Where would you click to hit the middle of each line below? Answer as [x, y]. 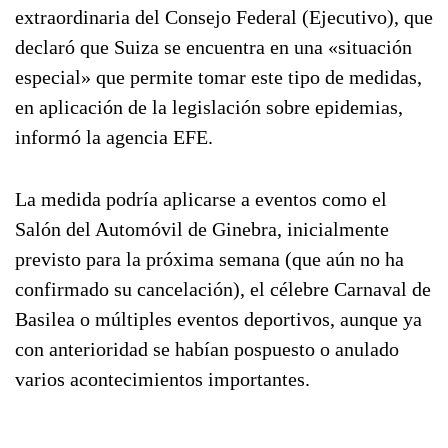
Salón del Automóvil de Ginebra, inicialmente [202, 229]
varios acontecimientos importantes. [162, 379]
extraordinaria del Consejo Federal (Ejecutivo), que [224, 17]
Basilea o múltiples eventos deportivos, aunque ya [218, 319]
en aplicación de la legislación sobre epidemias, [209, 107]
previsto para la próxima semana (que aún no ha [209, 259]
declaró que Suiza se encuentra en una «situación [213, 47]
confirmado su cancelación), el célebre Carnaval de [223, 289]
